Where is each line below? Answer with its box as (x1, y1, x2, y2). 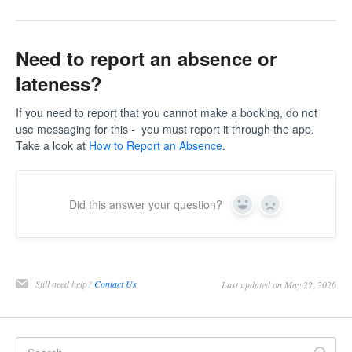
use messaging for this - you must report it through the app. (16, 121, 314, 137)
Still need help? (35, 277, 94, 291)
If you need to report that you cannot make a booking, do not (16, 104, 317, 121)
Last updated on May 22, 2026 (222, 278, 336, 291)
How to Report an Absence (89, 137, 222, 154)
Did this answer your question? (69, 196, 222, 213)
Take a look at (16, 137, 89, 154)
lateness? (16, 69, 102, 97)
